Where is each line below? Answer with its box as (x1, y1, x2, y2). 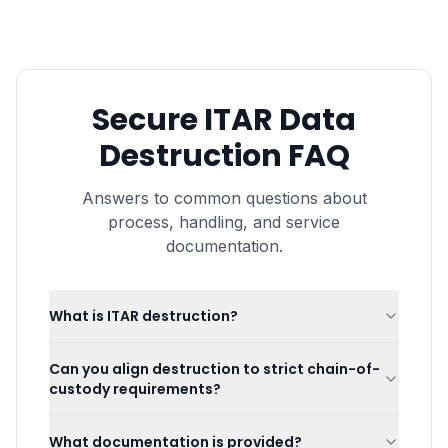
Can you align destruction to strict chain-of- (49, 359, 380, 379)
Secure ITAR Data (92, 99, 356, 141)
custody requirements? (49, 379, 221, 399)
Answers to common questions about (81, 188, 367, 208)
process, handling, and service (108, 212, 340, 232)
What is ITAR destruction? (49, 306, 238, 326)
